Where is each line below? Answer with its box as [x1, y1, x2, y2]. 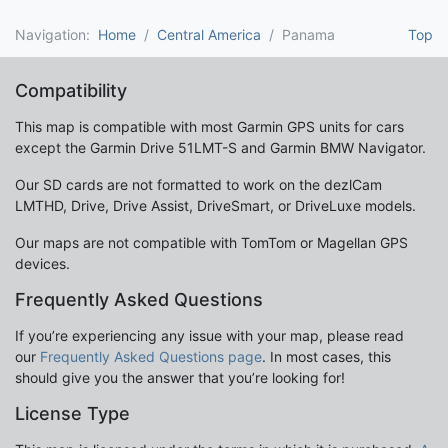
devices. [15, 255, 70, 273]
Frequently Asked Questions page [40, 348, 262, 366]
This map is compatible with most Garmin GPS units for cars [15, 118, 404, 136]
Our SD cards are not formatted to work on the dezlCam [15, 176, 382, 194]
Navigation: [15, 26, 98, 44]
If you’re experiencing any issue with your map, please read [15, 327, 404, 345]
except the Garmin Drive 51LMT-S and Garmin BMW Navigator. [15, 139, 426, 157]
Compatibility [15, 80, 127, 102]
